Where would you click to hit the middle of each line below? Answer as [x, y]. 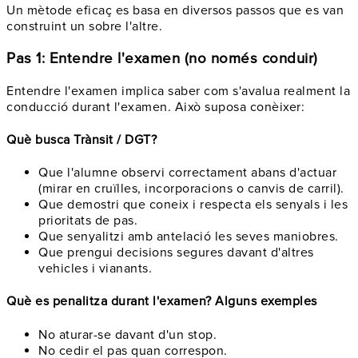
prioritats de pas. [88, 221]
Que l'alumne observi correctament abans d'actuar [187, 173]
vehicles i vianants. [95, 269]
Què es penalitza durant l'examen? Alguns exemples [162, 302]
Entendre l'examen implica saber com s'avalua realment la [178, 91]
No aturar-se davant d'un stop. [127, 334]
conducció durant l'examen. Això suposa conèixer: [155, 107]
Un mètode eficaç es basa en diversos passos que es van [175, 11]
